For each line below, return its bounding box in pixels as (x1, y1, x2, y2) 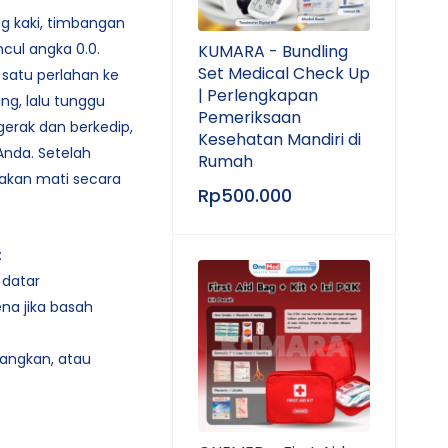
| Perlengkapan (198, 84, 318, 107)
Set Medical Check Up (198, 62, 370, 85)
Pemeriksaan (198, 106, 301, 129)
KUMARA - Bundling (198, 40, 348, 63)
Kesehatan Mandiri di (198, 128, 361, 151)
